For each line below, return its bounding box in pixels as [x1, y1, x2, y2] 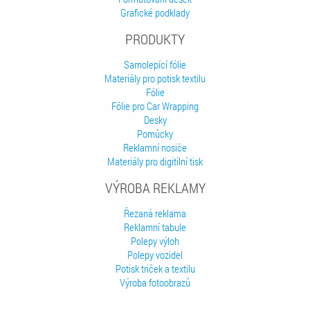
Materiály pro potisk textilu [104, 71, 206, 85]
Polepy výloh [131, 233, 179, 248]
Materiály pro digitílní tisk [107, 154, 203, 168]
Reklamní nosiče [123, 140, 187, 154]
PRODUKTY [125, 29, 185, 48]
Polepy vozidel [127, 247, 183, 262]
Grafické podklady [120, 5, 190, 19]
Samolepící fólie [124, 57, 186, 71]
